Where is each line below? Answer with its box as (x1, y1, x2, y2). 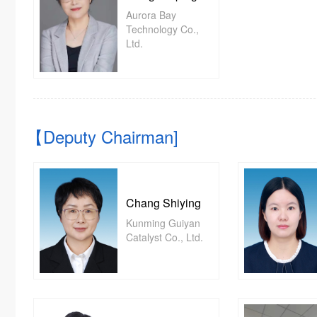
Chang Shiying (126, 195, 201, 211)
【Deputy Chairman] (26, 124, 178, 149)
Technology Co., (126, 22, 199, 36)
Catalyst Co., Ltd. (126, 230, 203, 244)
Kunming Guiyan (126, 216, 200, 230)
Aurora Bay (126, 8, 176, 22)
